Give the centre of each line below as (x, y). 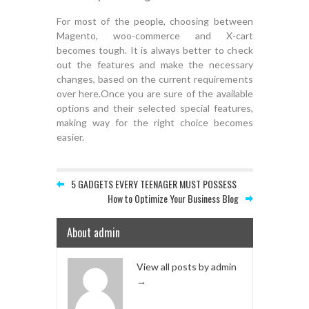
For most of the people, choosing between (154, 21)
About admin (93, 232)
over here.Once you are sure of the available (154, 93)
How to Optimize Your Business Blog (173, 198)
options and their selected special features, (154, 108)
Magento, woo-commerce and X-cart (154, 35)
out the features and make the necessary (154, 64)
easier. (70, 137)
